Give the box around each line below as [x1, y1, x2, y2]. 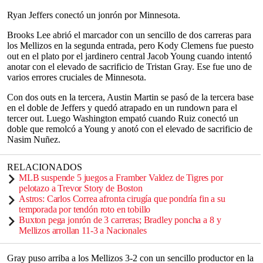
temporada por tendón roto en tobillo [19, 204, 151, 214]
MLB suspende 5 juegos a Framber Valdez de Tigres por [19, 173, 223, 183]
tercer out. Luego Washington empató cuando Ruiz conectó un [7, 113, 238, 123]
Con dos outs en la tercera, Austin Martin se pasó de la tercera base [7, 92, 254, 102]
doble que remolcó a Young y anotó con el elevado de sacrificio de [7, 124, 252, 134]
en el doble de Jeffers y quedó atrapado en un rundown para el [7, 103, 237, 113]
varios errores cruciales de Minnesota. [7, 72, 146, 82]
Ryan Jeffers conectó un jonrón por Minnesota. [7, 10, 180, 20]
